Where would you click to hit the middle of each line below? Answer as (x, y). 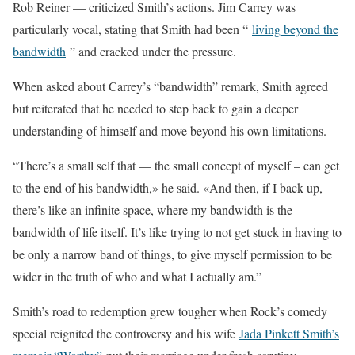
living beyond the (295, 29)
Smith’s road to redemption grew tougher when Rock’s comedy (170, 311)
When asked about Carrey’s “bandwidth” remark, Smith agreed (170, 86)
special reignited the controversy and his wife (126, 333)
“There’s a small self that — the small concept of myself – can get (176, 165)
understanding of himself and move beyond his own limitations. (170, 130)
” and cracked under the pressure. (151, 51)
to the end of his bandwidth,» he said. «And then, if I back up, (168, 187)
